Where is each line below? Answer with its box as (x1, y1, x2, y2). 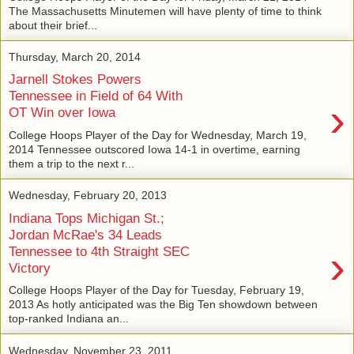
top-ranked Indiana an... (9, 312, 129, 326)
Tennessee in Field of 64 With (9, 88, 183, 104)
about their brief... (9, 18, 97, 32)
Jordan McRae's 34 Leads (9, 226, 162, 243)
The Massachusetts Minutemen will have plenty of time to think (9, 4, 322, 17)
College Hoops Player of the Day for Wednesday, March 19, (9, 129, 307, 141)
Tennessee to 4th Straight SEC (9, 243, 190, 259)
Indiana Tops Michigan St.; (9, 209, 164, 226)
